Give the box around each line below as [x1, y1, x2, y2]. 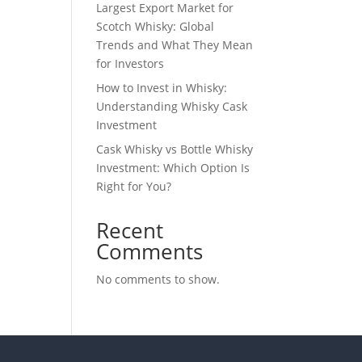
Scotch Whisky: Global [96, 19, 215, 34]
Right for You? [96, 179, 172, 194]
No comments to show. [96, 271, 221, 287]
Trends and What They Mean [96, 37, 254, 53]
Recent [96, 216, 164, 245]
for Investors [96, 56, 165, 71]
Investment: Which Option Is [96, 160, 250, 175]
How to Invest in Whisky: [96, 80, 228, 95]
